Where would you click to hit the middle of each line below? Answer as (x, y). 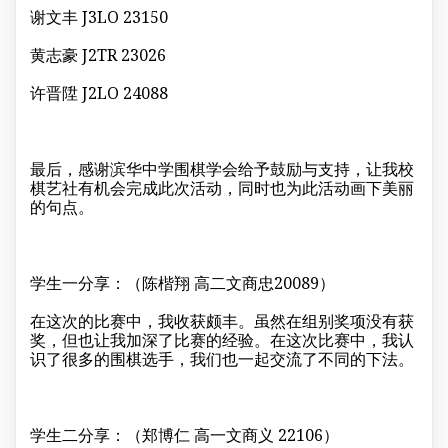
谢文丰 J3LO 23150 (99, 16)
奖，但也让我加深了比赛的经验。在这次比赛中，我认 (222, 339)
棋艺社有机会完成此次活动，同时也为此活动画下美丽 (222, 187)
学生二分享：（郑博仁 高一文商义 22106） (184, 434)
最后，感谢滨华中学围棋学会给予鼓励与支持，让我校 (222, 168)
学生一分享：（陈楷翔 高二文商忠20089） (182, 282)
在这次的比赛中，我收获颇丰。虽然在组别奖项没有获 (222, 320)
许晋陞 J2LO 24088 (99, 92)
